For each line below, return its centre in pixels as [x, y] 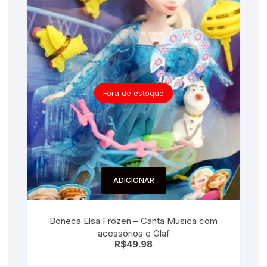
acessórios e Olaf [157, 233]
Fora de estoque [133, 93]
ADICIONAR [133, 180]
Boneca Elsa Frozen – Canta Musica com [124, 221]
